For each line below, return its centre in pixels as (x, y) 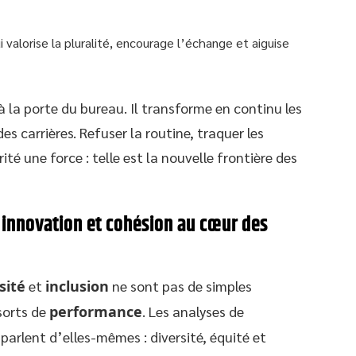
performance (96, 311)
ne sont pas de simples (180, 285)
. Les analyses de (193, 311)
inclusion (77, 286)
